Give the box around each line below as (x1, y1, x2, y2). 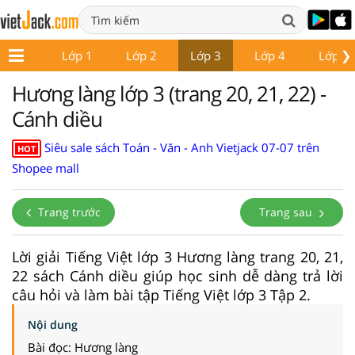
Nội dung (28, 316, 78, 332)
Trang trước (35, 204, 101, 219)
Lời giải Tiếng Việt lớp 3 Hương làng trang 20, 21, (12, 246, 343, 266)
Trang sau (259, 204, 315, 219)
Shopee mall (12, 159, 79, 176)
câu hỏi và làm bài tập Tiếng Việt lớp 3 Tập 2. (12, 284, 311, 304)
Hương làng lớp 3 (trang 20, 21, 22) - (12, 79, 326, 108)
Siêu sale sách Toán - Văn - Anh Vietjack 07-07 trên (44, 139, 319, 155)
